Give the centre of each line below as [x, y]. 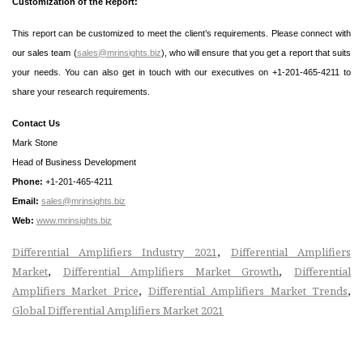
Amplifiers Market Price [75, 290]
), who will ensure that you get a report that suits [256, 52]
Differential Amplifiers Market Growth [171, 271]
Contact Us [36, 123]
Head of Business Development [74, 162]
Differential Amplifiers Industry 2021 [115, 252]
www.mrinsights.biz [74, 220]
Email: [26, 201]
